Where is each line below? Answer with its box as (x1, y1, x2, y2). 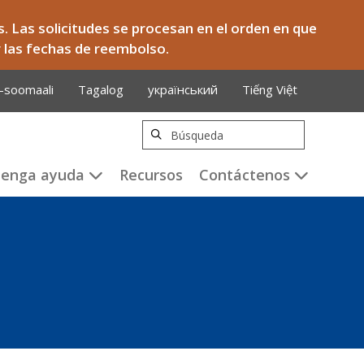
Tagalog (78, 81, 123, 97)
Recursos (119, 165, 183, 184)
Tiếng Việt (242, 81, 297, 97)
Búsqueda (169, 120, 239, 139)
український (148, 81, 218, 97)
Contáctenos (199, 165, 294, 184)
